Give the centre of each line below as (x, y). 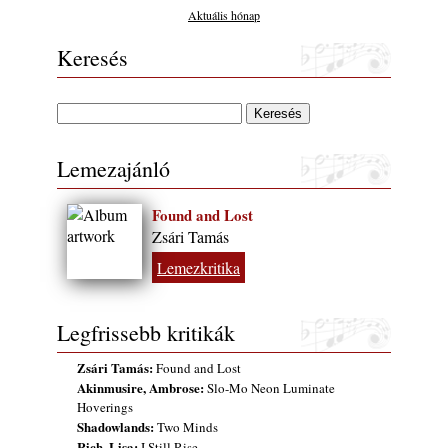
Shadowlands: (115, 426)
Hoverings (105, 406)
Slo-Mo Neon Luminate (269, 387)
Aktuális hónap (224, 14)
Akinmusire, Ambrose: (140, 387)
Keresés (92, 57)
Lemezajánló (113, 168)
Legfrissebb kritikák (146, 332)
